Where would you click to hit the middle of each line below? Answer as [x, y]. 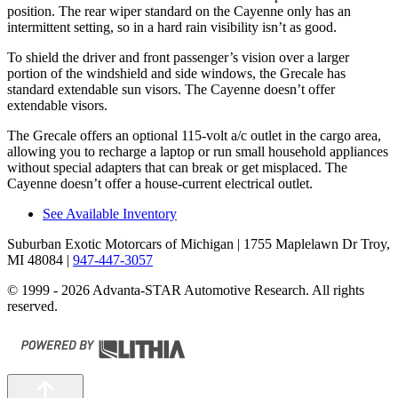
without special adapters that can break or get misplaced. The [177, 167]
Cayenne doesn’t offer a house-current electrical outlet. [160, 183]
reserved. [32, 306]
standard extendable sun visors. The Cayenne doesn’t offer [171, 89]
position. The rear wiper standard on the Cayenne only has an [179, 11]
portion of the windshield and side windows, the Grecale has [176, 73]
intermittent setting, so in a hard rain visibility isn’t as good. [172, 27]
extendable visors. [57, 105]
